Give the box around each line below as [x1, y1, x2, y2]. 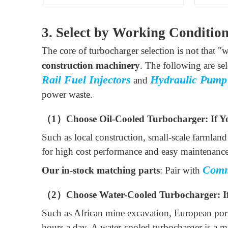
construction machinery [42, 60, 140, 71]
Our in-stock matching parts [42, 165, 160, 176]
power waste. [42, 89, 93, 100]
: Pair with [160, 165, 203, 176]
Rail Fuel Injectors [42, 73, 131, 87]
